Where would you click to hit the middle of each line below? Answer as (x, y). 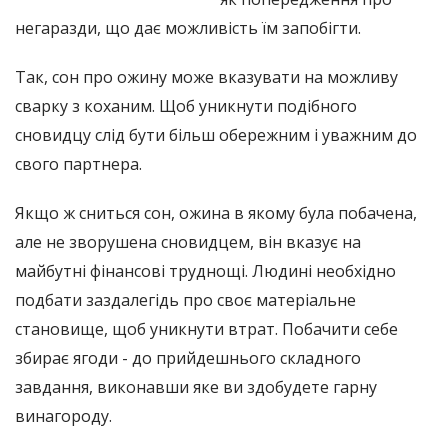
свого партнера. (78, 163)
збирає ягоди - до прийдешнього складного (188, 357)
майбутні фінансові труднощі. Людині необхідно (205, 270)
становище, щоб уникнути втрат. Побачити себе (206, 328)
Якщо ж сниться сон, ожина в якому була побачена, (216, 212)
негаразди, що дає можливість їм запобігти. (188, 27)
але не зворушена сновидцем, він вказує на (188, 241)
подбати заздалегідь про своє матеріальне (185, 299)
